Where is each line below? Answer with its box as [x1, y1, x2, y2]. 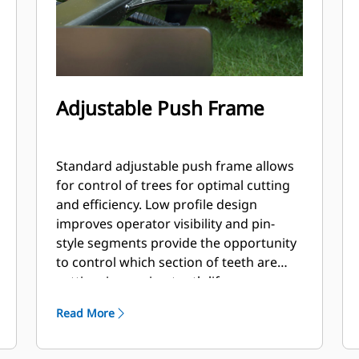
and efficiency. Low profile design [56, 196, 258, 213]
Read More [56, 305, 115, 321]
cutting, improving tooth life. [56, 272, 231, 290]
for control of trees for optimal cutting [56, 176, 291, 194]
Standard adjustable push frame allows [56, 157, 295, 175]
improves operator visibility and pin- [56, 215, 276, 232]
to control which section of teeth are [56, 253, 278, 271]
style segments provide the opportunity [56, 234, 297, 252]
